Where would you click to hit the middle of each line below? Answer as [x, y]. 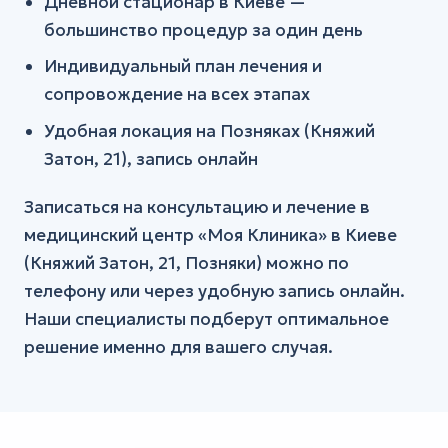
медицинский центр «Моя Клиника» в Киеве [210, 235]
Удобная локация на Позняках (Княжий [210, 130]
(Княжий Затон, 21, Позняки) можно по [186, 263]
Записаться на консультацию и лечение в [197, 207]
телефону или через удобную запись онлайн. [214, 291]
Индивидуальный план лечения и [183, 66]
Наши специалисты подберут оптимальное [206, 319]
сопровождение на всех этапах [177, 94]
